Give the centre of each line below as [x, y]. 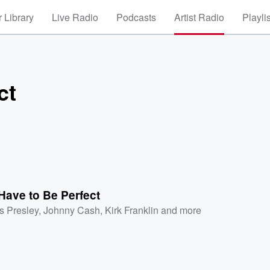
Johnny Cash [72, 210]
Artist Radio [199, 17]
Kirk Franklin [132, 210]
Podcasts [136, 17]
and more [180, 210]
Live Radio [75, 17]
